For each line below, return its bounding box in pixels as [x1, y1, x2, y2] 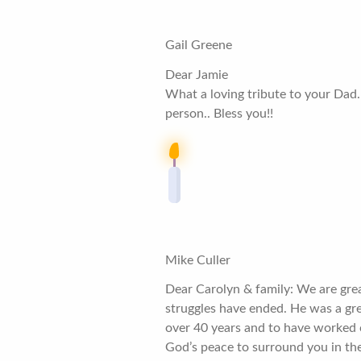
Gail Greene [165, 39, 233, 52]
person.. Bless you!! [165, 107, 274, 121]
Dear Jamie [165, 68, 229, 82]
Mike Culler [165, 253, 231, 267]
